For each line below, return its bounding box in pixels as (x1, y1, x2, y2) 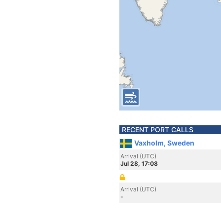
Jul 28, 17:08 (120, 160, 158, 167)
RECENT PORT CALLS (122, 125, 193, 134)
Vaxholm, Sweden (134, 139, 194, 147)
